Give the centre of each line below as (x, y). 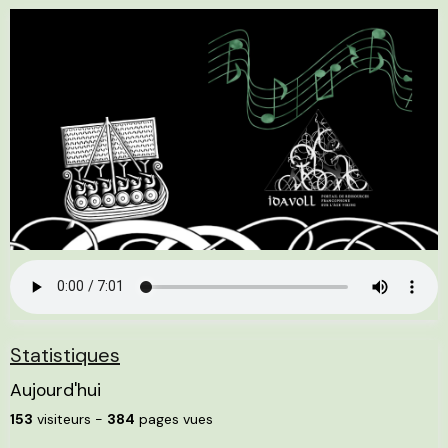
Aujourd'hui (55, 389)
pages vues (174, 418)
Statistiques (65, 354)
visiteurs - (70, 418)
